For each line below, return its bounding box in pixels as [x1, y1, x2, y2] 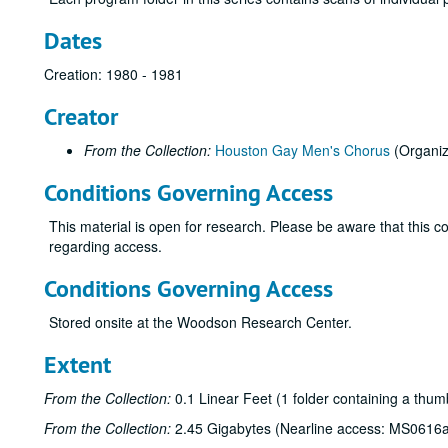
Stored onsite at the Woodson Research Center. [49, 312, 352, 332]
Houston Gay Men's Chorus [215, 140, 390, 160]
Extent [44, 349, 111, 380]
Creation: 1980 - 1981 [44, 64, 183, 84]
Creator [44, 101, 118, 132]
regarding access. [49, 236, 162, 256]
